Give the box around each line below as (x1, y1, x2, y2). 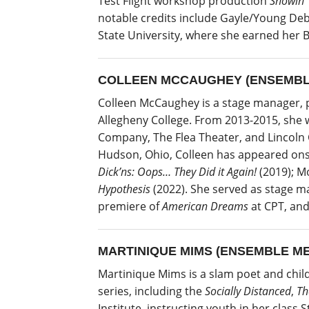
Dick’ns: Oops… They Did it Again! (98, 163, 257, 179)
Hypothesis (98, 181, 150, 197)
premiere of (98, 198, 162, 214)
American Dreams (162, 198, 248, 214)
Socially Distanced (205, 283, 291, 299)
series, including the (98, 283, 205, 299)
